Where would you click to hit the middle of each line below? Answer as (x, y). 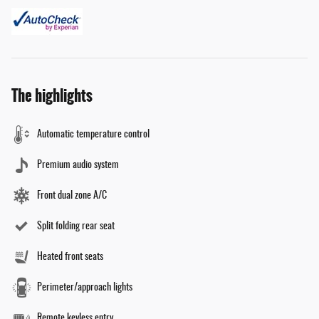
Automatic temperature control (93, 134)
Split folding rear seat (76, 226)
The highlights (52, 95)
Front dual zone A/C (72, 195)
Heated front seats (70, 257)
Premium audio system (78, 165)
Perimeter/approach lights (85, 287)
